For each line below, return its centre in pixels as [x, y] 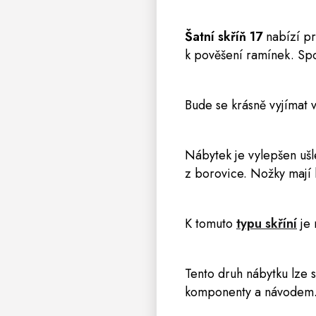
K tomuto [211, 224]
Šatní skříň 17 [224, 37]
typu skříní [267, 224]
